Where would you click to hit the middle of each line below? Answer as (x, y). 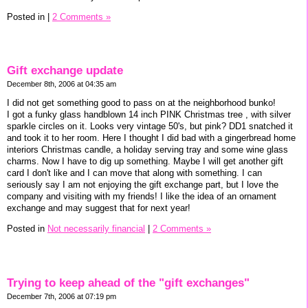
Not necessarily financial (96, 229)
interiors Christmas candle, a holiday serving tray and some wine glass (147, 150)
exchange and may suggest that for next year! (99, 208)
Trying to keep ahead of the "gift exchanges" (128, 283)
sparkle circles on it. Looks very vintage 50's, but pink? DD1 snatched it (150, 126)
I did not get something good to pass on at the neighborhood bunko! (141, 103)
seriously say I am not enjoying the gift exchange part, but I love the (143, 185)
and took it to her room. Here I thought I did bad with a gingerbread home (151, 138)
